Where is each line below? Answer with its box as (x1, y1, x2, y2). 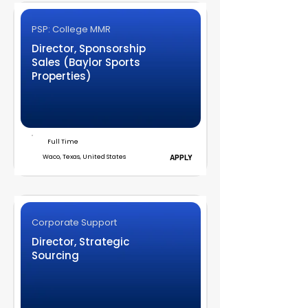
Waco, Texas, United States (42, 153, 126, 161)
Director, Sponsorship (31, 41, 146, 56)
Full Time (47, 137, 78, 146)
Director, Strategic (31, 234, 129, 249)
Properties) (31, 69, 91, 83)
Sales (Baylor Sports (31, 55, 140, 69)
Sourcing (31, 248, 79, 263)
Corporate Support (31, 216, 117, 229)
